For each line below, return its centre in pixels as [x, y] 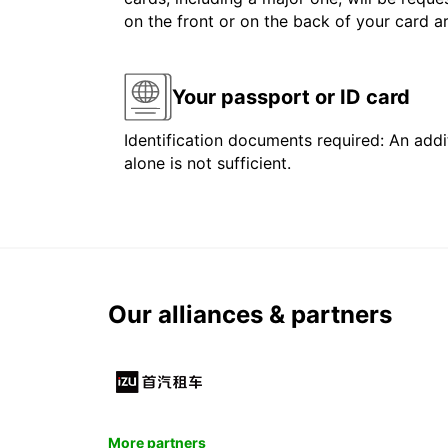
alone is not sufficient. [207, 163]
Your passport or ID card [291, 96]
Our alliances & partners [250, 315]
